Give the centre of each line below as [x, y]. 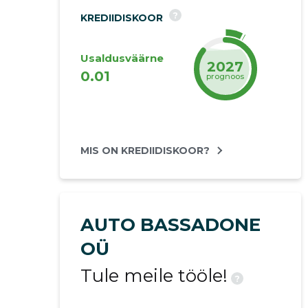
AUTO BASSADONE [170, 225]
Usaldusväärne [122, 58]
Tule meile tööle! [154, 276]
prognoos [225, 76]
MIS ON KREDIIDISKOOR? [145, 151]
